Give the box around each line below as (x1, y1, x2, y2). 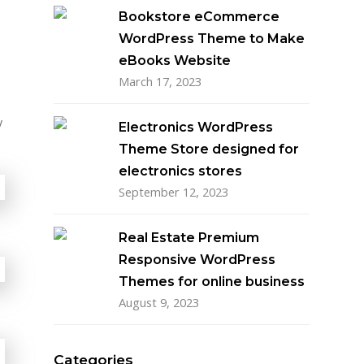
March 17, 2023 (119, 73, 202, 89)
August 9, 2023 (119, 294, 200, 310)
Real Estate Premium (119, 230, 260, 245)
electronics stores (119, 163, 243, 179)
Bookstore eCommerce (119, 9, 280, 24)
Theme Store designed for (119, 141, 300, 157)
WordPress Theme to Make (119, 31, 305, 46)
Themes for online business (119, 274, 305, 289)
